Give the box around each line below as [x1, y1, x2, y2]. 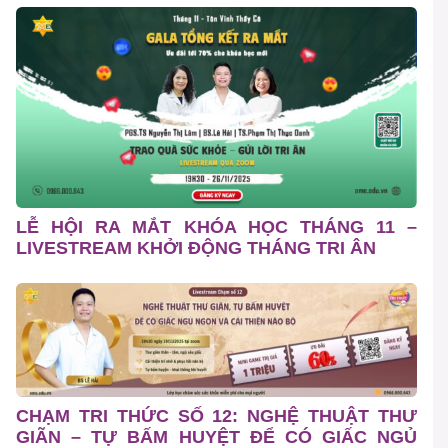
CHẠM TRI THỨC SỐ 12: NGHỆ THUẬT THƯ [16, 406, 417, 427]
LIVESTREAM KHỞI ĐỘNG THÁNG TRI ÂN [16, 237, 376, 258]
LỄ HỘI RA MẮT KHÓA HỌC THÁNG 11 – [16, 216, 417, 237]
